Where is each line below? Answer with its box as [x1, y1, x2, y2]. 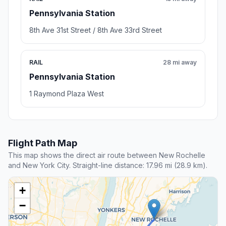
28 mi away [163, 59, 197, 67]
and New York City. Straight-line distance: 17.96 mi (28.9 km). [8, 161, 207, 170]
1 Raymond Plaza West [29, 89, 104, 98]
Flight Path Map [8, 138, 77, 149]
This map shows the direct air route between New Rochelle [8, 151, 205, 160]
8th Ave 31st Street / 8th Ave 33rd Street [29, 26, 162, 35]
